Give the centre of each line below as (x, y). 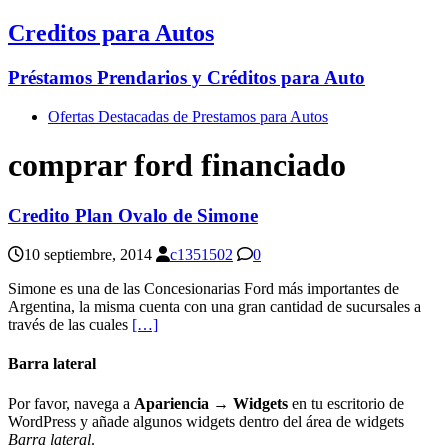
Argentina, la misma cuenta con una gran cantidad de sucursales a (214, 307)
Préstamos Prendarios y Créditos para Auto (186, 77)
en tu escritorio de (346, 403)
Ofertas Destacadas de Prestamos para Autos (188, 116)
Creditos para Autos (111, 32)
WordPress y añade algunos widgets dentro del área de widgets (206, 421)
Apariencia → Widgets (211, 403)
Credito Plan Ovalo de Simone (133, 216)
